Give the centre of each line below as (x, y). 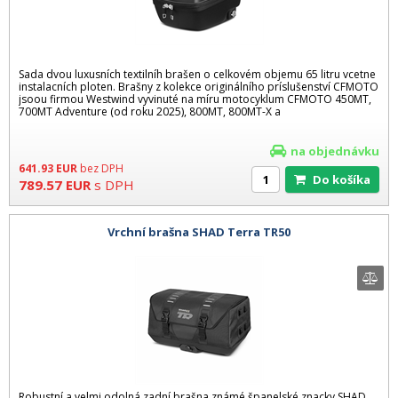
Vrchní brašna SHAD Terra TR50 (199, 231)
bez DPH (102, 169)
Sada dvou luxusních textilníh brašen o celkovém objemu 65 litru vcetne (197, 75)
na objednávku (335, 151)
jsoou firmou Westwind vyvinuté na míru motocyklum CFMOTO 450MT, (195, 99)
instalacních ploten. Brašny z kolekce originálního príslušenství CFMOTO (199, 87)
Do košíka (346, 180)
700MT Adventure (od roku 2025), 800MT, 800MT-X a (150, 112)
